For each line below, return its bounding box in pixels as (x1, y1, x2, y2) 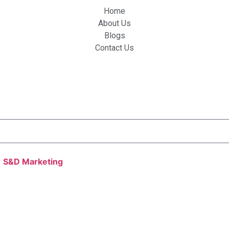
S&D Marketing (3, 156, 63, 167)
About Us (98, 18, 131, 29)
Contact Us (95, 43, 134, 53)
